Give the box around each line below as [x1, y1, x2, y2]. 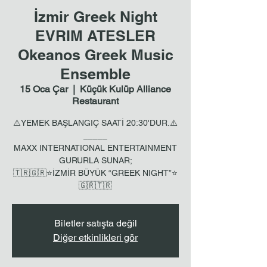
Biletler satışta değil [54, 218, 137, 229]
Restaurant [72, 95, 119, 107]
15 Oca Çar [20, 83, 68, 95]
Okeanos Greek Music [17, 46, 173, 64]
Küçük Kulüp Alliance [80, 83, 171, 95]
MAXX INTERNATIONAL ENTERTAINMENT [14, 143, 177, 153]
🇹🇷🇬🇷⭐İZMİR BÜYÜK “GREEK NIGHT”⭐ [13, 168, 178, 178]
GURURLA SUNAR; [58, 156, 132, 165]
